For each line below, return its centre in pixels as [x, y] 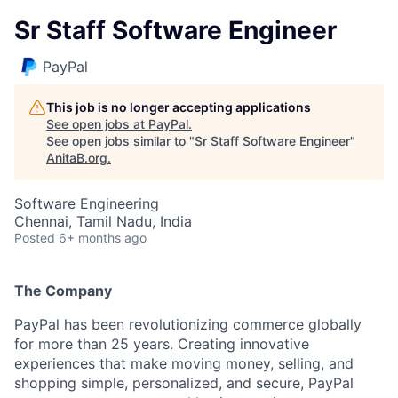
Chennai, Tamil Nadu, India [103, 221]
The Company [63, 291]
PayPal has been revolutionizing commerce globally [188, 324]
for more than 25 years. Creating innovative [162, 344]
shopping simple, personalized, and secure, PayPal [184, 383]
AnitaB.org [77, 158]
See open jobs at [97, 124]
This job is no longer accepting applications [179, 107]
